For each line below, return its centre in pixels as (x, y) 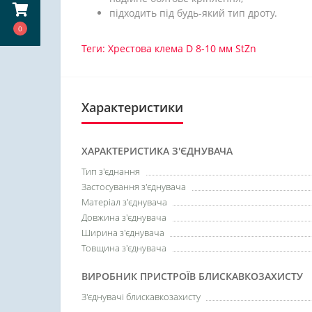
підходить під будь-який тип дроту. (193, 13)
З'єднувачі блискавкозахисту (141, 297)
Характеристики (132, 107)
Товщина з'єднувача (124, 248)
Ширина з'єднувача (123, 233)
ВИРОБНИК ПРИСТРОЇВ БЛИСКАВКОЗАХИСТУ (192, 276)
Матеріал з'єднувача (124, 202)
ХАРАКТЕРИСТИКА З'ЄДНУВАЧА (157, 151)
